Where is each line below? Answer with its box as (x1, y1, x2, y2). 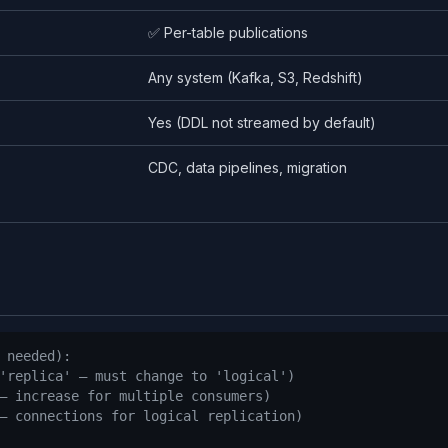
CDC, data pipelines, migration (148, 158, 347, 176)
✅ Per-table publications (148, 23, 308, 41)
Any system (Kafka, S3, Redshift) (148, 68, 363, 86)
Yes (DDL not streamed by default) (148, 113, 376, 131)
